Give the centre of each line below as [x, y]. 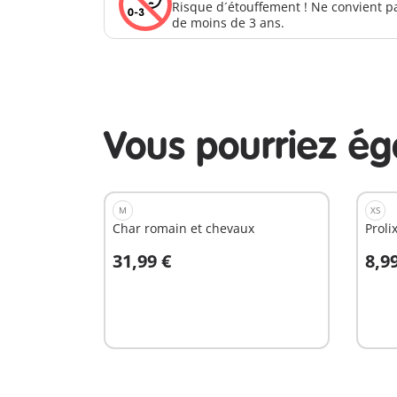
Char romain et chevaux [183, 228]
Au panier [165, 273]
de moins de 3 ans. [228, 23]
